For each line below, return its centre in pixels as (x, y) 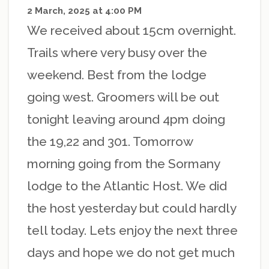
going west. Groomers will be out (123, 97)
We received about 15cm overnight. (131, 31)
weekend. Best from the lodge (117, 75)
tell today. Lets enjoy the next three (132, 231)
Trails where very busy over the (117, 53)
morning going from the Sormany (123, 164)
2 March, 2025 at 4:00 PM (84, 11)
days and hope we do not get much (131, 253)
